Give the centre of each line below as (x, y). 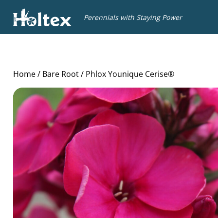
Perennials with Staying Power (133, 17)
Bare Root (61, 74)
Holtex (25, 8)
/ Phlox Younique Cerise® (127, 74)
